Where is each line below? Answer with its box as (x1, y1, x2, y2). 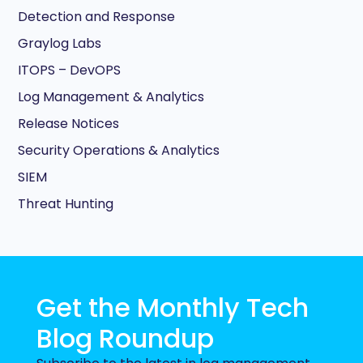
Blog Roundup (36, 319, 214, 357)
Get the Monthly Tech (36, 288, 309, 326)
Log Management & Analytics (18, 87, 204, 106)
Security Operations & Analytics (18, 140, 220, 160)
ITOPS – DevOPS (18, 60, 121, 79)
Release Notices (18, 113, 119, 133)
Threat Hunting (18, 194, 113, 213)
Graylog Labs (18, 33, 101, 53)
